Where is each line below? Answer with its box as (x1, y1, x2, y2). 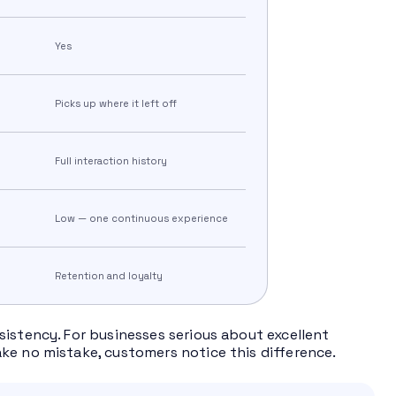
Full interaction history (54, 155, 167, 168)
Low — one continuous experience (54, 212, 228, 225)
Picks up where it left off (54, 97, 177, 110)
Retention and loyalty (54, 270, 163, 283)
